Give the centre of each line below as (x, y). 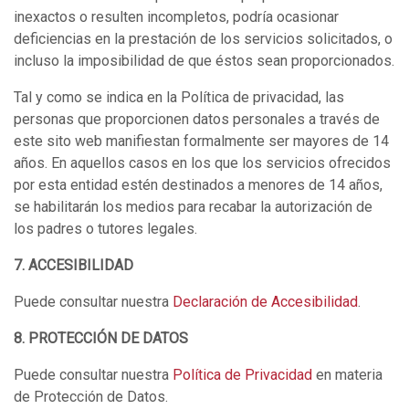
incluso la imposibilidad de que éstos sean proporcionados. (204, 61)
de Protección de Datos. (91, 397)
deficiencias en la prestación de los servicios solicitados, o (203, 39)
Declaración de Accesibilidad (265, 302)
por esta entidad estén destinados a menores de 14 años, (198, 185)
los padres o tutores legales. (105, 229)
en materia (349, 375)
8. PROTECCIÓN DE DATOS (101, 338)
